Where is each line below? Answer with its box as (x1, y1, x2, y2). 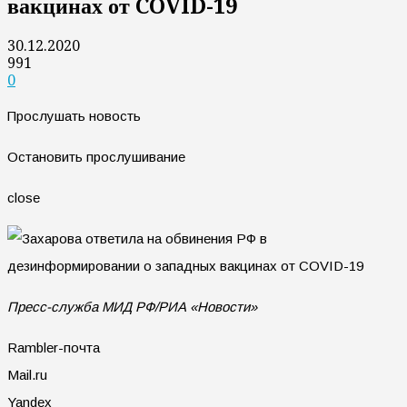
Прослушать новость (7, 107, 141, 124)
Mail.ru (7, 366, 47, 382)
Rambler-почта (7, 339, 100, 355)
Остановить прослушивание (7, 148, 185, 164)
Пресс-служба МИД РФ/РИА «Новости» (7, 298, 257, 314)
